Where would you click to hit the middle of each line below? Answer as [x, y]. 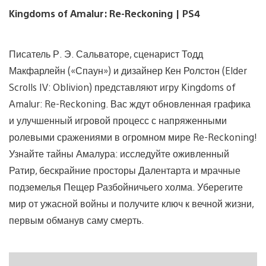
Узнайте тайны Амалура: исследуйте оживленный [119, 153]
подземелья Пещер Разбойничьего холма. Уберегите [126, 186]
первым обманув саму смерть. [77, 220]
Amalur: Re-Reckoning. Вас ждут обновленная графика [130, 103]
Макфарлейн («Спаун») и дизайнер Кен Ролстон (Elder [128, 70]
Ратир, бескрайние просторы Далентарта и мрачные [125, 170]
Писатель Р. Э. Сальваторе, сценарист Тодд [106, 53]
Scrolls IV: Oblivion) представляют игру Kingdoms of [122, 87]
